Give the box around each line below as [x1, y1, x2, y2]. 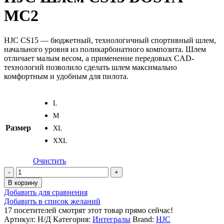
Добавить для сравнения [4, 187, 87, 196]
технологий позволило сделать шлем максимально [4, 62, 177, 71]
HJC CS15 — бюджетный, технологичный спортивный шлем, [4, 35, 216, 44]
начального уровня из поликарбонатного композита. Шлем [4, 44, 206, 53]
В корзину [8, 178, 38, 186]
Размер [5, 123, 31, 132]
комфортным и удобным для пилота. [4, 71, 128, 80]
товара [15, 175, 38, 184]
